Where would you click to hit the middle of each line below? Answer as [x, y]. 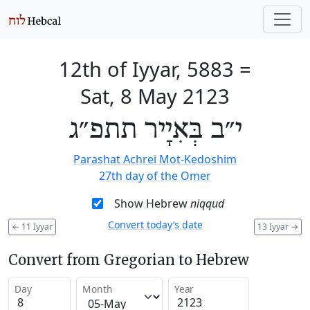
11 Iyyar [36, 226]
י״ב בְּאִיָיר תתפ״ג [155, 130]
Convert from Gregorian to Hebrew [129, 259]
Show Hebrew [152, 203]
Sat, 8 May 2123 [155, 96]
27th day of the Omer [155, 176]
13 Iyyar [274, 226]
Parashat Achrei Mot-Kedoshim [155, 159]
